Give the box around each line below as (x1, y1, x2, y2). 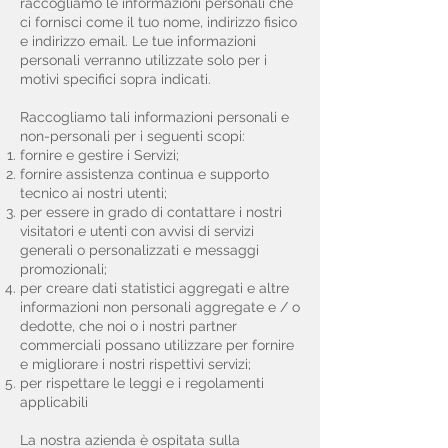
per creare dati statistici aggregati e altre (20, 280, 289, 296)
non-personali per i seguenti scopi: (20, 128, 249, 144)
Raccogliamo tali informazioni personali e (20, 109, 289, 125)
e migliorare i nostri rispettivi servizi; (20, 356, 255, 372)
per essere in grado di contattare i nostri (20, 204, 282, 220)
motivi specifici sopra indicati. (20, 71, 211, 87)
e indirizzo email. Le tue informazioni (20, 33, 256, 49)
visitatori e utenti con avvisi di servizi (20, 223, 254, 239)
